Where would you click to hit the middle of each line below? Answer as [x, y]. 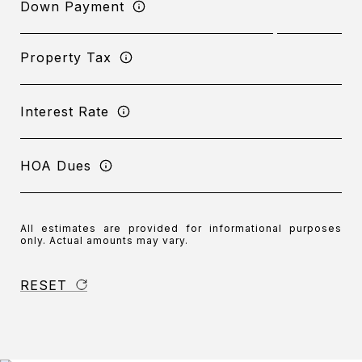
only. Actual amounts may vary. [104, 240]
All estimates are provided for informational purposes [181, 228]
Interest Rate [65, 111]
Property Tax [66, 57]
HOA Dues [56, 165]
